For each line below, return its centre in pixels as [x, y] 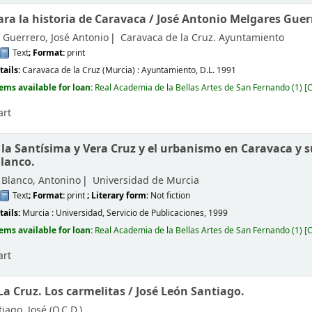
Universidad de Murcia [146, 180]
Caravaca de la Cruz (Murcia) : [82, 70]
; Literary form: [119, 195]
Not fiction [171, 195]
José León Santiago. [190, 291]
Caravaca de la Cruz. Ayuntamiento [203, 38]
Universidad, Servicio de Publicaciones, [132, 213]
